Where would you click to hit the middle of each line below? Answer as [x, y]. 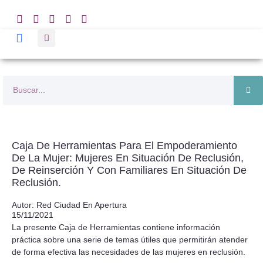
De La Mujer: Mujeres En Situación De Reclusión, [128, 158]
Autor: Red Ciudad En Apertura [69, 205]
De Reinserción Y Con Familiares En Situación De [129, 170]
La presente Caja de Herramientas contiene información [116, 227]
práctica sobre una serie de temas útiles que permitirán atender [130, 240]
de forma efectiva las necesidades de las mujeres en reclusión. [129, 252]
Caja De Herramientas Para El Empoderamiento [124, 146]
